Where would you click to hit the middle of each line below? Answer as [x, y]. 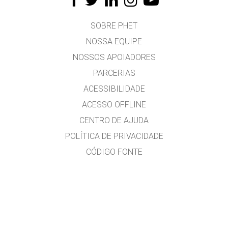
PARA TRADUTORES [114, 183]
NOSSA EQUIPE [114, 41]
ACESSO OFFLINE [114, 105]
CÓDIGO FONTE [114, 152]
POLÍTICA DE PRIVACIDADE [114, 136]
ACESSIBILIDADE [114, 89]
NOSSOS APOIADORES [114, 57]
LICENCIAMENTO [114, 168]
